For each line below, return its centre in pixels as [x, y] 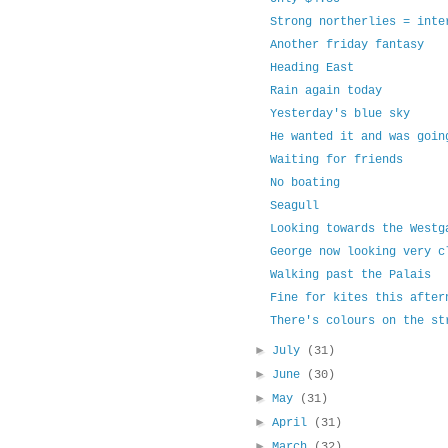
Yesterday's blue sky [339, 114]
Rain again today [325, 91]
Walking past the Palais [350, 275]
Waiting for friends [336, 160]
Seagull [294, 206]
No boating [304, 183]
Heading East [311, 68]
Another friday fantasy [346, 45]
